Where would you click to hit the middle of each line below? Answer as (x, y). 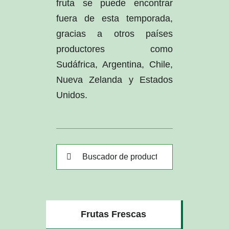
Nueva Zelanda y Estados (114, 79)
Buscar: (71, 151)
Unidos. (72, 95)
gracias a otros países (114, 33)
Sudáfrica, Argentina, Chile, (114, 64)
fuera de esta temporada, (114, 18)
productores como (114, 49)
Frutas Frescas (113, 214)
